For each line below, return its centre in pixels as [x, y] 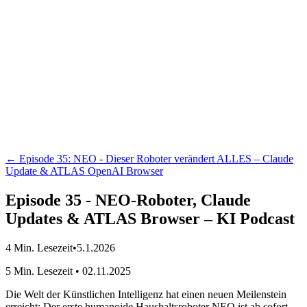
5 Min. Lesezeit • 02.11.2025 [68, 271]
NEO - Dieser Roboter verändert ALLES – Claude [183, 158]
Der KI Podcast [39, 8]
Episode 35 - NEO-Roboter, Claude [128, 200]
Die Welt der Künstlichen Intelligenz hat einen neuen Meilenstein [146, 294]
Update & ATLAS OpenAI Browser [84, 171]
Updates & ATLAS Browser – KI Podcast [150, 218]
